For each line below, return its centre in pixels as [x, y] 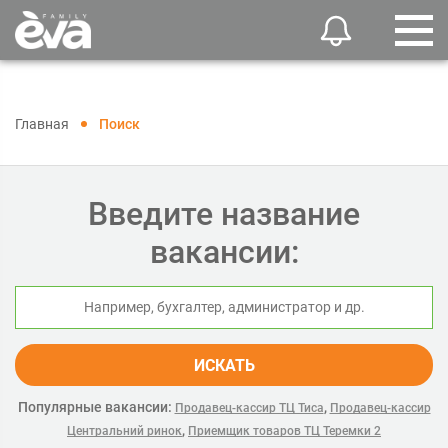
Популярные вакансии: [94, 407]
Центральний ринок [124, 431]
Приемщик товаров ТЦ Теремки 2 [284, 431]
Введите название [224, 214]
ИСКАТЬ [224, 365]
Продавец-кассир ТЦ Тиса [249, 408]
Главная [42, 124]
